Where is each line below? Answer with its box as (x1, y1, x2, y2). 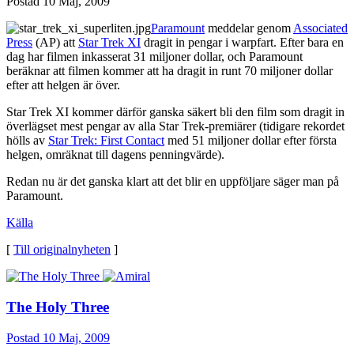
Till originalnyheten (13, 243, 111, 257)
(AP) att (32, 36, 78, 50)
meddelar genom (205, 21, 293, 36)
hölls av (6, 134, 48, 148)
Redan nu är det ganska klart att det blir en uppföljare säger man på (6, 175, 339, 189)
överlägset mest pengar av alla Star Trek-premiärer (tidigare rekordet (6, 119, 345, 134)
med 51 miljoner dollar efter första (164, 134, 337, 148)
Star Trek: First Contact (48, 134, 164, 148)
